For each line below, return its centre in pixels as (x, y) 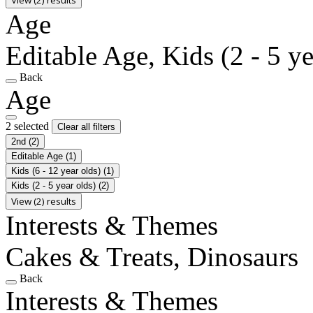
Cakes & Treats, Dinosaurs (152, 256)
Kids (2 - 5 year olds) (55, 185)
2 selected (29, 126)
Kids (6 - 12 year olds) (57, 170)
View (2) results (44, 201)
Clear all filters (86, 126)
